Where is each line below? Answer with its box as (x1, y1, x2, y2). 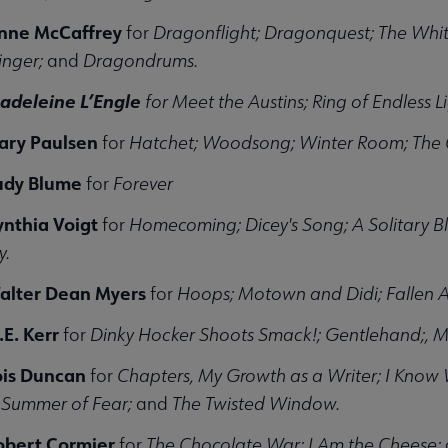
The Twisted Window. (171, 391, 340, 415)
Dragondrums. (78, 48, 198, 72)
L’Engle (79, 88, 141, 113)
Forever (108, 171, 173, 195)
